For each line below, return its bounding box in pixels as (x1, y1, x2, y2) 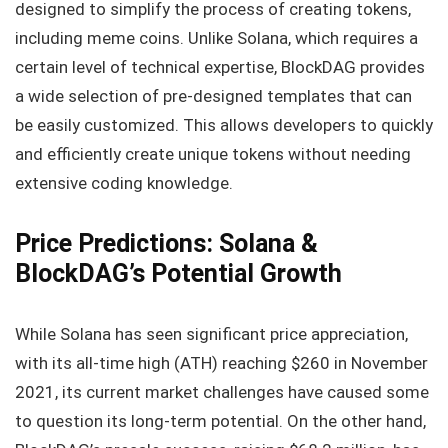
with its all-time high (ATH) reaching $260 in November (15, 352, 428, 373)
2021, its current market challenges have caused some (15, 381, 429, 402)
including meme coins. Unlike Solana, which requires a (15, 27, 418, 48)
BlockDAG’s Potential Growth (15, 258, 342, 288)
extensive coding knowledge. (15, 172, 233, 193)
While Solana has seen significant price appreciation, (15, 323, 408, 344)
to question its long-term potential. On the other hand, (15, 410, 426, 431)
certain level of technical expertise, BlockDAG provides (15, 56, 425, 77)
